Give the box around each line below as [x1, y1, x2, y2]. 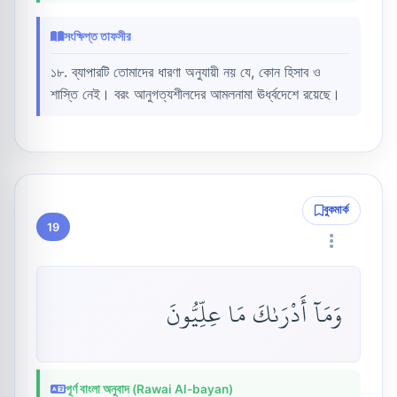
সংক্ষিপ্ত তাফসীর [64, 29, 131, 44]
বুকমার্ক [323, 203, 349, 217]
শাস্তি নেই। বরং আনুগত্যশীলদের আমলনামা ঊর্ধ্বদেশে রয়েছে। [51, 85, 340, 104]
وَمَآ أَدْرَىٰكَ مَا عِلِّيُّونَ [166, 291, 343, 337]
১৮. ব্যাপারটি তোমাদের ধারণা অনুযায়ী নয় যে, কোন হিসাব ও [51, 63, 321, 82]
